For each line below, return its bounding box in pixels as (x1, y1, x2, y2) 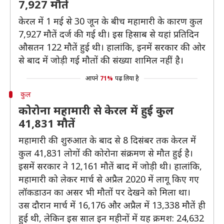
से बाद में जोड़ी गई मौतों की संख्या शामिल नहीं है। (18, 54, 183, 66)
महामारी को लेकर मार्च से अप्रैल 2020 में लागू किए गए (18, 173, 199, 185)
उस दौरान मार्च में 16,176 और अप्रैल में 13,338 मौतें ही (18, 199, 205, 211)
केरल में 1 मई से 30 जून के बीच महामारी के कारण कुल (18, 15, 202, 27)
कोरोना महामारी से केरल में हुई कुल (18, 102, 174, 117)
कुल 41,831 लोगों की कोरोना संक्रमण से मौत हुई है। (18, 147, 193, 159)
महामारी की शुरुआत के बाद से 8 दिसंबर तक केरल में (18, 134, 196, 146)
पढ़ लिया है (114, 74, 139, 82)
